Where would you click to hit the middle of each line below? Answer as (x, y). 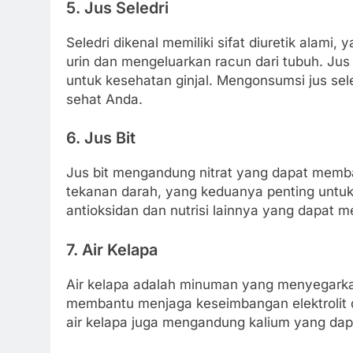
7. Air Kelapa (112, 249)
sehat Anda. (104, 99)
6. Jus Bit (101, 138)
